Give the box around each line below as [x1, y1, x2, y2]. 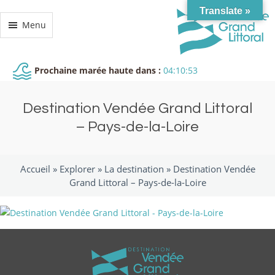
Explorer [59, 163, 95, 175]
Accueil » [20, 163, 60, 175]
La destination [104, 163, 164, 175]
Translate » [199, 6, 250, 16]
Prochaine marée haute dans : [32, 64, 163, 76]
